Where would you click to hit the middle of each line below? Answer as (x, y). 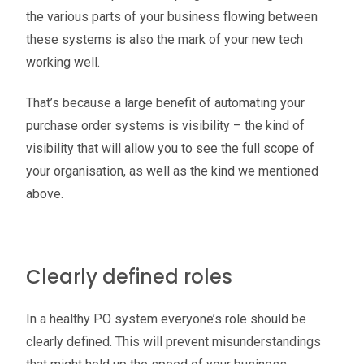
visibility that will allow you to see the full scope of (170, 149)
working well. (63, 62)
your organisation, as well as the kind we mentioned (172, 171)
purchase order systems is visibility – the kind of (165, 126)
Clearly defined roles (129, 277)
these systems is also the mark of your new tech (165, 39)
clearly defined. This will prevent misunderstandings (173, 342)
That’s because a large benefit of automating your (165, 103)
